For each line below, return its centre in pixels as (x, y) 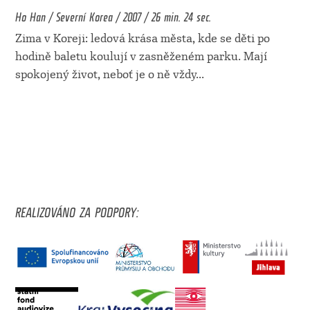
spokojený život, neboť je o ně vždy (105, 75)
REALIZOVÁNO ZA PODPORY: (76, 209)
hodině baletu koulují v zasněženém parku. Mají (141, 57)
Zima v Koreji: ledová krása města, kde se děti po (142, 39)
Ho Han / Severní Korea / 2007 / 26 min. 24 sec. (113, 15)
